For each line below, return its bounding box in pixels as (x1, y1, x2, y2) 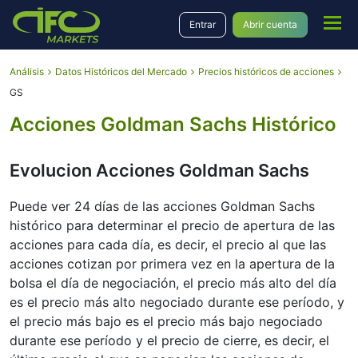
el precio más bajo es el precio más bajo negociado (10, 313, 323, 329)
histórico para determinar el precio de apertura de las (10, 217, 335, 233)
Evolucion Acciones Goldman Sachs (10, 160, 309, 181)
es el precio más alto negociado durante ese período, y (10, 294, 344, 310)
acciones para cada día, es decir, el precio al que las (10, 237, 326, 253)
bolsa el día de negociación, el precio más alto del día (10, 275, 336, 291)
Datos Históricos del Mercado (55, 66, 187, 78)
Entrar (189, 18, 216, 30)
